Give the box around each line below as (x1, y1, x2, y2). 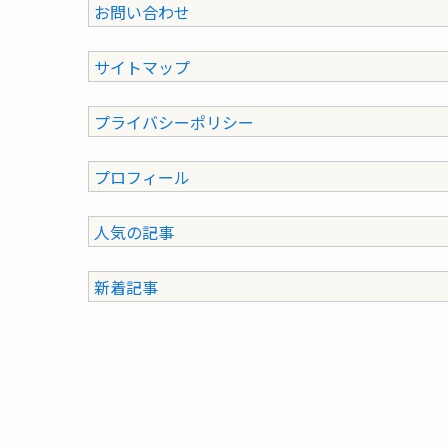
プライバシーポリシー (94, 109, 254, 134)
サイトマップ (94, 54, 190, 79)
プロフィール (94, 164, 190, 189)
